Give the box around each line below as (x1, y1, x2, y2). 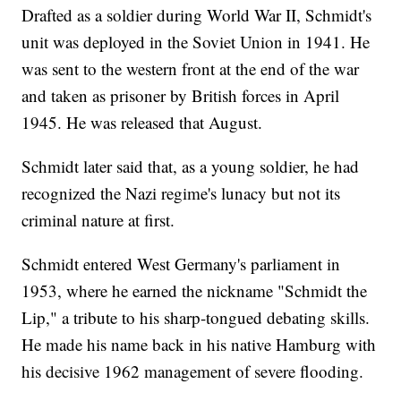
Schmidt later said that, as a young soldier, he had (21, 155, 360, 178)
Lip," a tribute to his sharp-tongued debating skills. (21, 306, 371, 329)
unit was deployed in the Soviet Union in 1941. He (21, 30, 371, 54)
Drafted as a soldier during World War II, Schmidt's (21, 4, 372, 27)
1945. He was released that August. (21, 111, 263, 134)
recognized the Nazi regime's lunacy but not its (21, 182, 341, 205)
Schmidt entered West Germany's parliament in (21, 252, 341, 276)
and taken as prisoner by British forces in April (21, 84, 340, 107)
